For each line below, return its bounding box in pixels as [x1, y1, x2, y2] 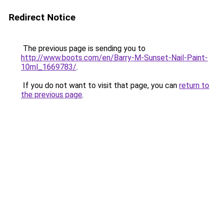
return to [179, 81, 209, 90]
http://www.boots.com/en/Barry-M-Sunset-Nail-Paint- [21, 53, 208, 62]
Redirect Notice [9, 12, 75, 23]
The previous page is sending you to [21, 44, 145, 53]
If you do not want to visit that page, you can [21, 81, 179, 90]
